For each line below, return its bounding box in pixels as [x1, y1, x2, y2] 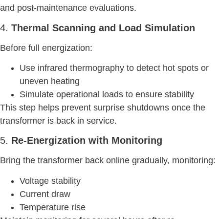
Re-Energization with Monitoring [11, 135, 162, 146]
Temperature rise [20, 202, 86, 212]
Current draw [20, 189, 70, 199]
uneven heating [20, 76, 80, 86]
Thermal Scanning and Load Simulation [11, 22, 195, 33]
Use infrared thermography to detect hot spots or [20, 63, 209, 73]
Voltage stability [20, 175, 81, 186]
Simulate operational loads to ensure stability [20, 89, 194, 99]
